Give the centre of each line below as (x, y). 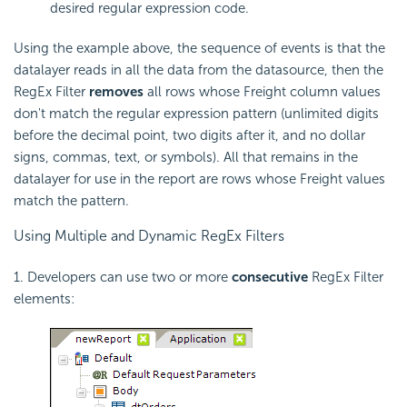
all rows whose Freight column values (262, 91)
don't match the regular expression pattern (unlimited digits (196, 113)
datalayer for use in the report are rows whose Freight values (199, 179)
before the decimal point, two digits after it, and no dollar (189, 135)
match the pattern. (71, 200)
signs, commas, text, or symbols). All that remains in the (186, 157)
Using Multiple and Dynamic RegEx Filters (149, 235)
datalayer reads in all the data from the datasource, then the (199, 69)
